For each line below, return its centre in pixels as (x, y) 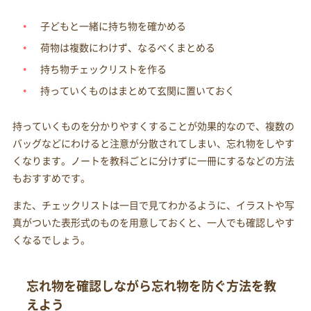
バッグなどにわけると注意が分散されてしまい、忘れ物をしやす (153, 143)
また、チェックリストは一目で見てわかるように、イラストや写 (153, 205)
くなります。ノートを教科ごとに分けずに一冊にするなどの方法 (153, 161)
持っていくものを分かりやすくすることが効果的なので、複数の (153, 126)
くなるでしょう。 (51, 240)
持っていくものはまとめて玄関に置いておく (137, 91)
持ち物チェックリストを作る (103, 69)
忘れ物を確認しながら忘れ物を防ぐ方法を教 (151, 286)
